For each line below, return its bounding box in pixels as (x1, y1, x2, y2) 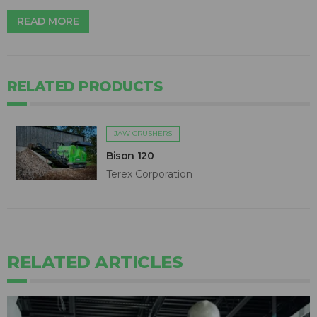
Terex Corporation (106, 168, 192, 181)
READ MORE (17, 15, 79, 28)
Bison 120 (106, 149, 154, 163)
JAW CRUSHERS (114, 129, 172, 139)
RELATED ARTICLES (7, 252, 183, 273)
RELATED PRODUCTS (7, 78, 162, 96)
